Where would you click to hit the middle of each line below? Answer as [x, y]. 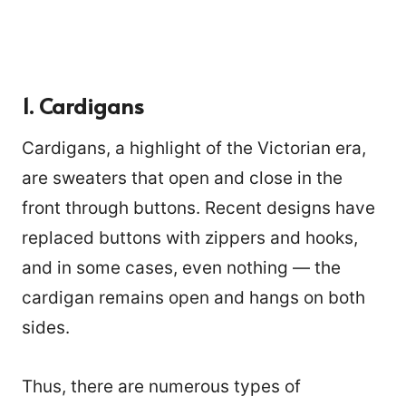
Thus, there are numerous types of [161, 387]
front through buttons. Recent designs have [198, 208]
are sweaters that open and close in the [182, 179]
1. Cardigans [83, 106]
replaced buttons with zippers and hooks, [190, 238]
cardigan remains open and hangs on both [193, 298]
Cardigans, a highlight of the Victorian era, [194, 149]
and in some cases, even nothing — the [181, 268]
